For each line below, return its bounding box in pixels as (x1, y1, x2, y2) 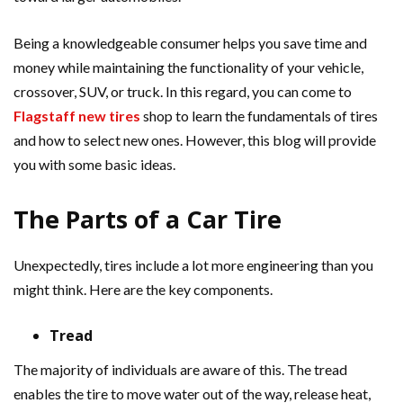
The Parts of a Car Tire (13, 202, 282, 236)
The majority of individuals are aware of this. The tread (13, 361, 347, 378)
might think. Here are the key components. (13, 281, 273, 298)
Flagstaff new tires (13, 107, 140, 124)
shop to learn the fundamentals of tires (140, 107, 378, 124)
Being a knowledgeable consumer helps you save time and (13, 34, 367, 51)
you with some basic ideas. (13, 156, 175, 173)
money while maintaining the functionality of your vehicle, (13, 58, 363, 76)
